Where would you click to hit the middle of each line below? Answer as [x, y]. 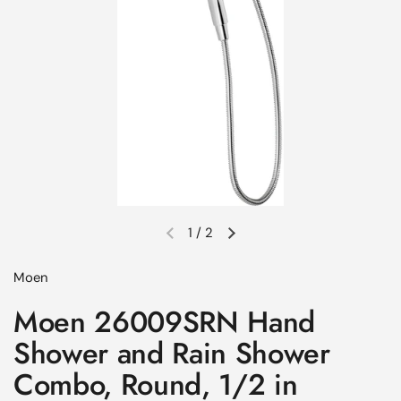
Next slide [260, 241]
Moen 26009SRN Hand [165, 322]
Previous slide [212, 241]
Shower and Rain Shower [172, 353]
